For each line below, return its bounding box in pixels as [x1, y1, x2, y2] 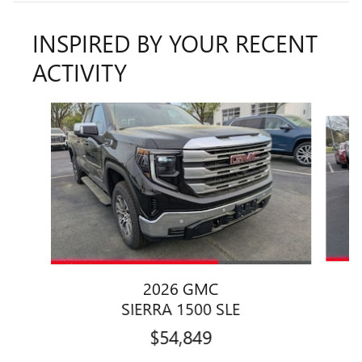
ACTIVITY [32, 56, 127, 88]
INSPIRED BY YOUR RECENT [32, 27, 318, 59]
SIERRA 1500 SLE [121, 297, 241, 319]
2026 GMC [143, 276, 219, 299]
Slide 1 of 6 [12, 103, 75, 120]
